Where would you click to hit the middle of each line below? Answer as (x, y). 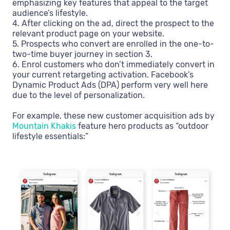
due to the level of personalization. (79, 95)
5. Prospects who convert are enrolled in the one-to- (113, 44)
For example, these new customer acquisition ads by (113, 116)
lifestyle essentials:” (50, 137)
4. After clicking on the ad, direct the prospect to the (113, 24)
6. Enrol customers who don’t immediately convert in (113, 65)
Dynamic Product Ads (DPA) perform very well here (110, 85)
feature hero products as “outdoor (142, 126)
